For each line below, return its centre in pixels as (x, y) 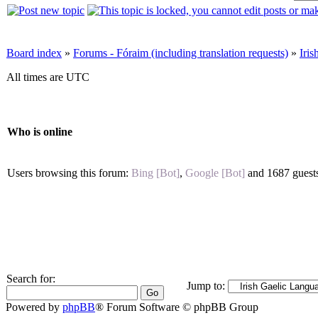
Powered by (34, 307)
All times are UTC (48, 77)
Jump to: (206, 286)
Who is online (40, 131)
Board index (34, 53)
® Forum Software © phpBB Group (177, 307)
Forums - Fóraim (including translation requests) (181, 53)
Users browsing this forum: (69, 173)
